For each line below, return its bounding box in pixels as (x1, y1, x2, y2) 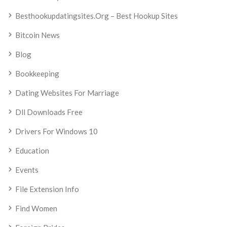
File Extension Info (15, 184, 79, 194)
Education (15, 146, 49, 156)
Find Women (15, 204, 57, 213)
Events (15, 165, 39, 175)
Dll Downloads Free (15, 107, 83, 117)
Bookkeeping (15, 69, 59, 79)
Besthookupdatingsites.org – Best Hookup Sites (15, 11, 178, 21)
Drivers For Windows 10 (15, 127, 98, 136)
